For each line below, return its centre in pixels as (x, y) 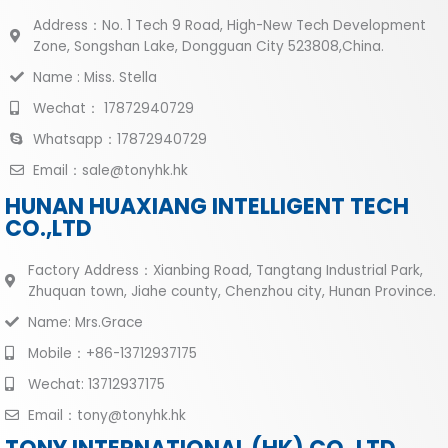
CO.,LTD (48, 228)
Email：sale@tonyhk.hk (110, 170)
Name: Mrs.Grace (85, 322)
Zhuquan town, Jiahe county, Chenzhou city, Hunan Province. (231, 291)
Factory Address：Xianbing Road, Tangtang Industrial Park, (225, 270)
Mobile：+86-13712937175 (112, 353)
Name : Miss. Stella (94, 77)
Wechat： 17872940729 (113, 108)
